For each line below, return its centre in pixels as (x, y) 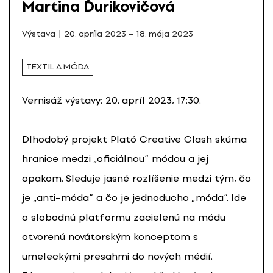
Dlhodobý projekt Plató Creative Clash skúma (134, 139)
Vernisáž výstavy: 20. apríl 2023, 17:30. (112, 100)
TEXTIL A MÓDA (58, 67)
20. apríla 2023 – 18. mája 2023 (128, 34)
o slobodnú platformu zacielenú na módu (124, 217)
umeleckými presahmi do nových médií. (117, 256)
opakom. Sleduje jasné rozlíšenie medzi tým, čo (136, 178)
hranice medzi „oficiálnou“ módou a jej (115, 158)
